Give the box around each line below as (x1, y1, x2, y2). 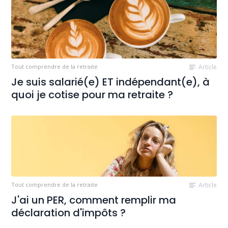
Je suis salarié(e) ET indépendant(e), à (11, 75, 210, 90)
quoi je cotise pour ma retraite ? (11, 88, 174, 102)
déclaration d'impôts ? (11, 206, 126, 220)
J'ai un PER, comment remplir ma (11, 193, 177, 208)
